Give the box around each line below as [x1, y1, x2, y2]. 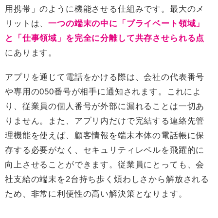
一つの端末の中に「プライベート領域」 [48, 19, 205, 29]
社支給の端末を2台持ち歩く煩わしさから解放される [5, 175, 210, 184]
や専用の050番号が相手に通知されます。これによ [5, 87, 202, 97]
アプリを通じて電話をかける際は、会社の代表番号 [5, 73, 205, 82]
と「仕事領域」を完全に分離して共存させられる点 [5, 34, 205, 43]
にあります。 [5, 48, 57, 58]
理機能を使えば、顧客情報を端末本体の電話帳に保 [5, 131, 205, 141]
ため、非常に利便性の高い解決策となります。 [5, 189, 187, 199]
